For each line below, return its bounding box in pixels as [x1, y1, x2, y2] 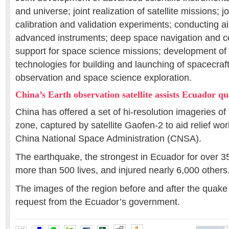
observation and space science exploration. [15, 73, 192, 83]
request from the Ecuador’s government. [15, 197, 180, 207]
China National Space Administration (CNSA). [15, 133, 201, 144]
